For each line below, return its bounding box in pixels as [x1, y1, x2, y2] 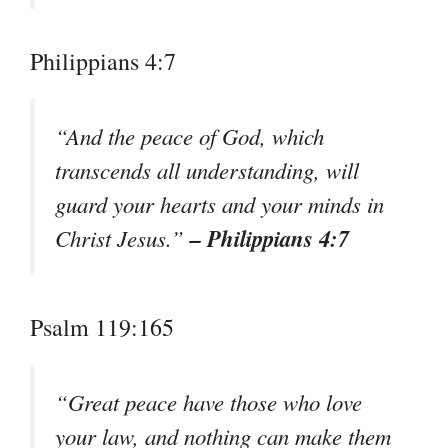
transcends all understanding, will [55, 155, 359, 186]
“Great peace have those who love [55, 387, 362, 418]
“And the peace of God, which [55, 121, 324, 152]
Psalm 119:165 [30, 311, 174, 344]
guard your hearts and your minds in [55, 189, 384, 220]
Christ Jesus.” [55, 223, 190, 254]
